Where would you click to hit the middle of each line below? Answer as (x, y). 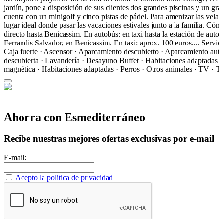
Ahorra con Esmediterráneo (75, 117)
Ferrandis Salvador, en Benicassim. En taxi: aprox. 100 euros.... (102, 43)
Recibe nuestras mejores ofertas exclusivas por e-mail (109, 139)
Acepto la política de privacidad (64, 178)
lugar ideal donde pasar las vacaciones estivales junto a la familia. (104, 25)
